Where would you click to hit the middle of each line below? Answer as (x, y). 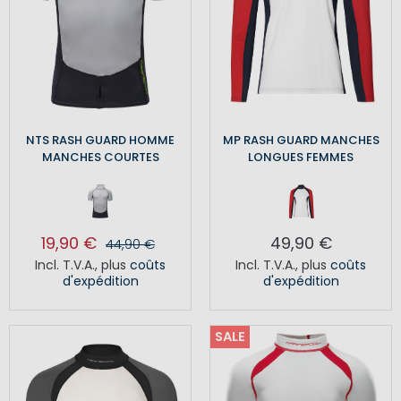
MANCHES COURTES (100, 158)
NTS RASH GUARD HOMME (100, 141)
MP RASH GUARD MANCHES (301, 141)
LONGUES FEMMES (301, 158)
